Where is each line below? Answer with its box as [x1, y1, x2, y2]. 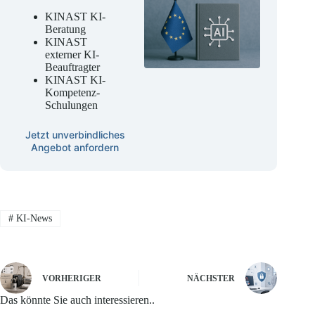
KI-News [13, 212, 52, 224]
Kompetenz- [45, 86, 100, 98]
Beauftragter [45, 60, 100, 73]
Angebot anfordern [31, 141, 120, 153]
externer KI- [45, 48, 99, 60]
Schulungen [45, 98, 98, 111]
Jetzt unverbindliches [25, 128, 125, 141]
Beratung [45, 22, 89, 35]
